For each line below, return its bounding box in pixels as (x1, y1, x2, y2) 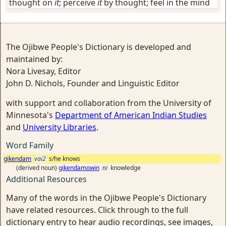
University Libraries (23, 122, 96, 133)
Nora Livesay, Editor (6, 66, 81, 77)
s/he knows (49, 154, 80, 163)
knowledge (110, 163, 141, 172)
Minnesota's (6, 109, 55, 121)
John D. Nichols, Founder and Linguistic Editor (6, 78, 180, 89)
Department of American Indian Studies (55, 109, 207, 121)
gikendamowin (59, 163, 99, 172)
